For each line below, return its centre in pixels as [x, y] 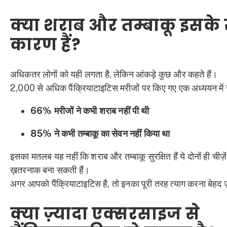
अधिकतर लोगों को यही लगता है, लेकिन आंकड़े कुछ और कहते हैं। [114, 74]
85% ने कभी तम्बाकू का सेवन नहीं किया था [100, 134]
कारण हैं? [45, 44]
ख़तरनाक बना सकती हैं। [50, 170]
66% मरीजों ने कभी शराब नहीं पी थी [90, 111]
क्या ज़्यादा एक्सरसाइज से [105, 214]
